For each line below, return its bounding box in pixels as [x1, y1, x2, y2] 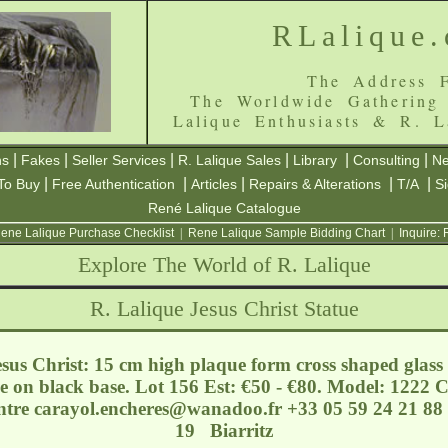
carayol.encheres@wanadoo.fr [34, 397, 282, 419]
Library [293, 152, 337, 168]
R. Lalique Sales [178, 152, 281, 168]
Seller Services [72, 152, 166, 168]
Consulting [353, 152, 420, 168]
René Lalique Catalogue [147, 200, 301, 216]
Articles [191, 176, 237, 192]
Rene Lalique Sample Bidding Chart [187, 226, 385, 240]
